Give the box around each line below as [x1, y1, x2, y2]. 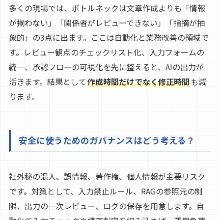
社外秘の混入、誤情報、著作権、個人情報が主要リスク [8, 170, 205, 183]
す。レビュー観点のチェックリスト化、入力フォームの [8, 46, 204, 58]
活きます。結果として [8, 76, 86, 88]
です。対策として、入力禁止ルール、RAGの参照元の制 [8, 185, 203, 197]
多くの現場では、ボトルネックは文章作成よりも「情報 [8, 2, 205, 14]
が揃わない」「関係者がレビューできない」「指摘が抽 [8, 17, 205, 29]
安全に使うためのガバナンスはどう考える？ [18, 134, 195, 147]
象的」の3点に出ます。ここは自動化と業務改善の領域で [8, 31, 209, 44]
